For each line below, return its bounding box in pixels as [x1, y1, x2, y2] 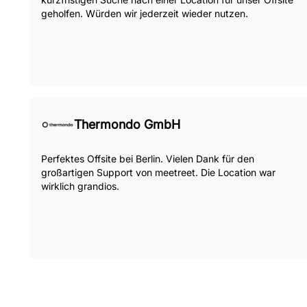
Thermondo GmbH [74, 117, 180, 132]
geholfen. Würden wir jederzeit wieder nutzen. [41, 8, 248, 19]
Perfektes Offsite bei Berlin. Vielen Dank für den [41, 153, 254, 164]
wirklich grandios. [41, 180, 119, 192]
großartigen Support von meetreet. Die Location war [41, 167, 275, 178]
